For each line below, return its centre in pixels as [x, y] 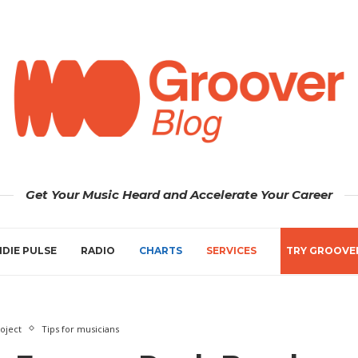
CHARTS [161, 250]
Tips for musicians [80, 328]
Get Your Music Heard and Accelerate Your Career [179, 194]
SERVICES [231, 250]
